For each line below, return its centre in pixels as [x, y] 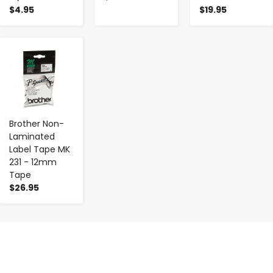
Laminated [32, 136]
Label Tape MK [40, 149]
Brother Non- [37, 123]
